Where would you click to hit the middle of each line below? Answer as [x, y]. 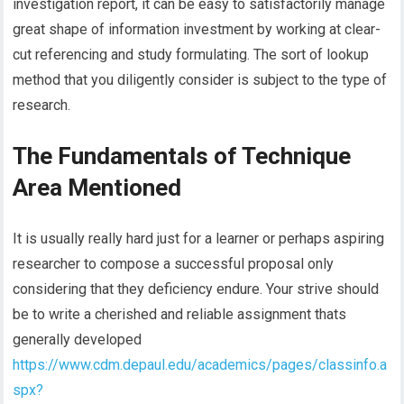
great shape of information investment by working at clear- [197, 29]
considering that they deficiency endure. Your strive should [196, 289]
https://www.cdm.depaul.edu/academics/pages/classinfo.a [200, 364]
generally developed [78, 339]
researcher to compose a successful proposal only [174, 263]
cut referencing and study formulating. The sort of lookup [191, 54]
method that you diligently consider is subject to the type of [200, 79]
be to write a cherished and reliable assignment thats [180, 314]
